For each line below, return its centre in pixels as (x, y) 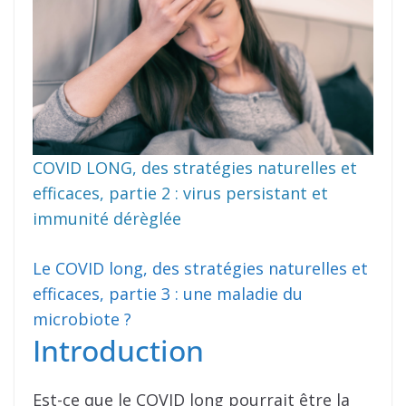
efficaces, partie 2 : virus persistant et (180, 193)
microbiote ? (82, 319)
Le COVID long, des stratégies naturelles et (200, 268)
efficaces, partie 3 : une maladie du (168, 293)
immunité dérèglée (107, 218)
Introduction (118, 350)
